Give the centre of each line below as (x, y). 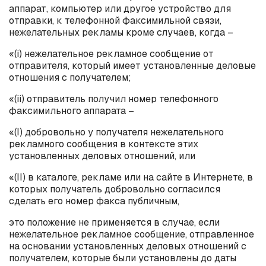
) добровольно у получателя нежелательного (122, 132)
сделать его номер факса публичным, (94, 201)
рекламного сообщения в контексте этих (104, 144)
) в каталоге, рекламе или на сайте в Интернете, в (138, 177)
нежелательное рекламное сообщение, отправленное (132, 234)
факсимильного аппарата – (72, 110)
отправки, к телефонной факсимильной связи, (115, 20)
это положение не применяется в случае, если (114, 222)
